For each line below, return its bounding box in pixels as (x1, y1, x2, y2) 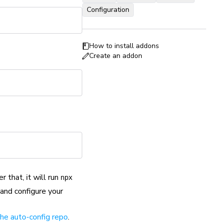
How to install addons (89, 41, 159, 51)
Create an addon (89, 51, 142, 60)
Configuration (87, 5, 129, 14)
